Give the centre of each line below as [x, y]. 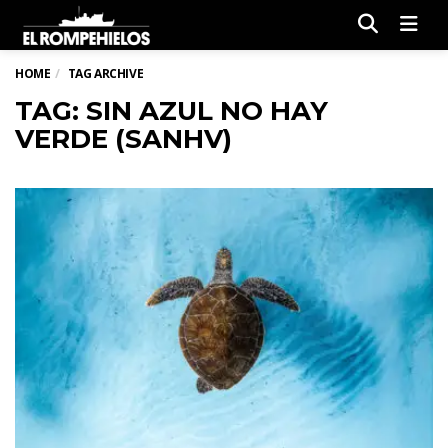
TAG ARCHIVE [105, 73]
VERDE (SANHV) [123, 139]
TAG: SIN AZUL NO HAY [171, 111]
